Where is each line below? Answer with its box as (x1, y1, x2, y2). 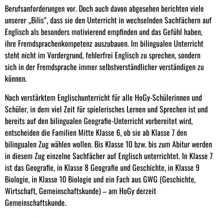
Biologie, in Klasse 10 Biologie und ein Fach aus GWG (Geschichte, (5, 173, 196, 185)
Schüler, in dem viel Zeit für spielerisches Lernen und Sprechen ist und (5, 103, 208, 115)
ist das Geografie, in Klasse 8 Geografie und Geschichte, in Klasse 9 (5, 161, 200, 173)
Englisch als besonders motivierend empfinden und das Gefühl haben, (5, 26, 202, 38)
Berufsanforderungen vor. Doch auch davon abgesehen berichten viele (5, 2, 204, 15)
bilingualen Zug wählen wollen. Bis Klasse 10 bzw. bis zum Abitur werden (5, 138, 212, 150)
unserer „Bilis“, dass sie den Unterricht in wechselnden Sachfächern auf (5, 14, 212, 26)
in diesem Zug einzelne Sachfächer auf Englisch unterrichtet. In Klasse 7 (5, 149, 213, 162)
